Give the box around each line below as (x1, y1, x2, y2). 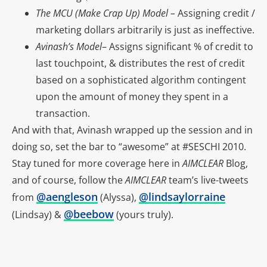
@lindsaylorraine (139, 190, 225, 204)
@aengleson (36, 190, 98, 204)
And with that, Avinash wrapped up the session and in (12, 123, 253, 137)
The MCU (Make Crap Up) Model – (36, 7, 178, 20)
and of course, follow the (12, 173, 125, 187)
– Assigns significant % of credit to (102, 40, 253, 54)
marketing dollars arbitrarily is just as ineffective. (36, 23, 254, 37)
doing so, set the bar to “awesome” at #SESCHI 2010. (12, 140, 246, 154)
